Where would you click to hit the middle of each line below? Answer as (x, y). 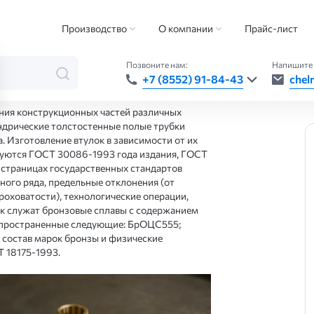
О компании (186, 28)
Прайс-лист (271, 28)
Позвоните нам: (157, 64)
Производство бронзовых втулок (115, 22)
